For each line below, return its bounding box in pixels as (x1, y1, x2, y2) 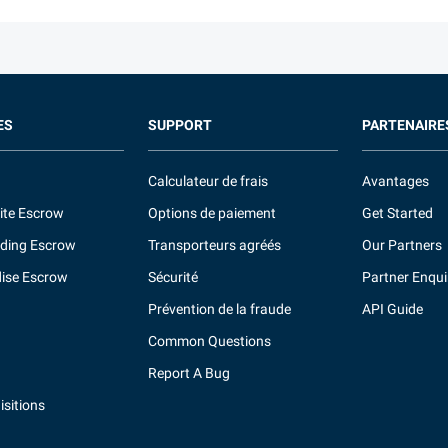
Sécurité (147, 269, 198, 285)
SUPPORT (147, 117, 212, 133)
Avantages (362, 173, 430, 189)
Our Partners (362, 237, 443, 253)
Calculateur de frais (147, 173, 268, 189)
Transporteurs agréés (147, 237, 281, 253)
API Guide (362, 301, 424, 317)
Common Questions (147, 333, 271, 349)
